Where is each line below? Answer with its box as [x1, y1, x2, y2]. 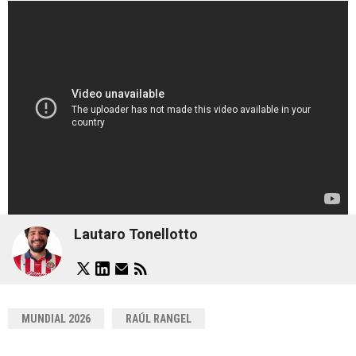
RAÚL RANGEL [126, 311, 192, 325]
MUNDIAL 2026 [21, 311, 91, 325]
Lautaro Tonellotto [74, 226, 198, 243]
